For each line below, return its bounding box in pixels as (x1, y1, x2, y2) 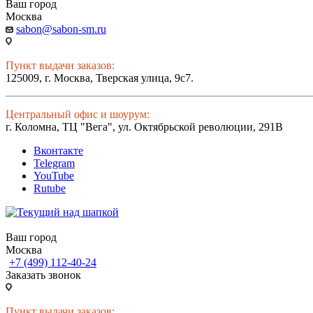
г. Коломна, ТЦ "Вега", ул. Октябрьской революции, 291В (6, 121, 283, 133)
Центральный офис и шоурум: (6, 108, 150, 120)
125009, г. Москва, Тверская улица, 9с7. (6, 72, 194, 84)
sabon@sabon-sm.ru (16, 23, 106, 35)
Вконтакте (34, 145, 83, 156)
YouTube (34, 170, 74, 182)
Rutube (34, 182, 66, 194)
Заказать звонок (6, 269, 81, 281)
